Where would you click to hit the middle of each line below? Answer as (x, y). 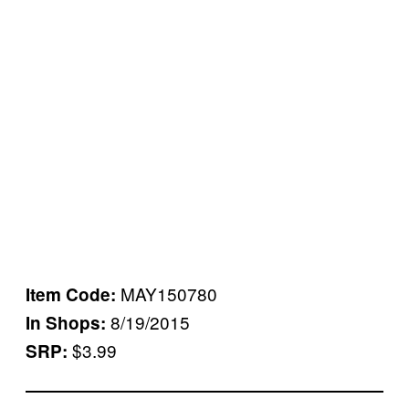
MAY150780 (169, 293)
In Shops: (68, 322)
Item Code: (73, 294)
